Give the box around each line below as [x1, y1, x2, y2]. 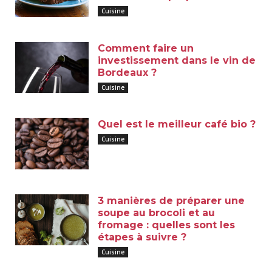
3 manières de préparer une [98, 194, 245, 206]
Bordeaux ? [98, 66, 157, 78]
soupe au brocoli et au [98, 206, 216, 219]
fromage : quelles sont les [98, 219, 236, 231]
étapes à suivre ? [98, 231, 187, 243]
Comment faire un [98, 42, 194, 54]
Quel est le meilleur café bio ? [98, 118, 256, 131]
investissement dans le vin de [98, 54, 256, 66]
